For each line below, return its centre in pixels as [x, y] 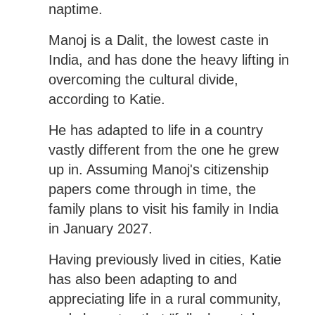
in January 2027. [100, 228]
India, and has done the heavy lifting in [168, 59]
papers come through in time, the [152, 189]
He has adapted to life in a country [155, 130]
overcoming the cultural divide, [143, 79]
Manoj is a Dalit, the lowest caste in [158, 40]
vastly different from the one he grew [163, 149]
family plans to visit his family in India [163, 208]
